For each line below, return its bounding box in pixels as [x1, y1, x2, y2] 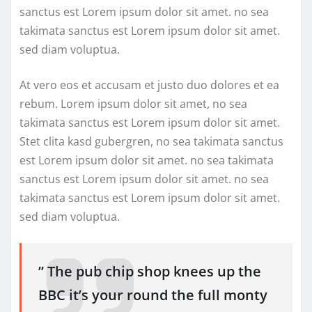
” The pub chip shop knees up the [38, 261, 261, 281]
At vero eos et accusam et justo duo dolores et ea [19, 77, 279, 93]
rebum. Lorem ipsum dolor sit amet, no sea [19, 95, 247, 111]
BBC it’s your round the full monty [38, 285, 267, 304]
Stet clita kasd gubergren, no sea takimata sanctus [19, 133, 283, 149]
